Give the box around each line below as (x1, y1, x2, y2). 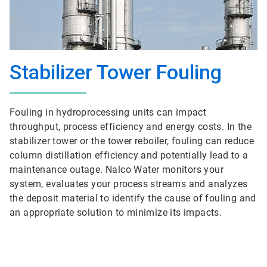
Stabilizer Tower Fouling (10, 60, 222, 84)
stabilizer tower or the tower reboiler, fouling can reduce (10, 135, 254, 147)
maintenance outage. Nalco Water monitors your (10, 164, 223, 175)
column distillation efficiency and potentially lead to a (10, 150, 249, 161)
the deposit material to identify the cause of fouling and (10, 193, 256, 204)
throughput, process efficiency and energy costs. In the (10, 121, 252, 132)
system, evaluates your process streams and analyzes (10, 178, 248, 190)
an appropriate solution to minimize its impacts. (10, 207, 222, 218)
